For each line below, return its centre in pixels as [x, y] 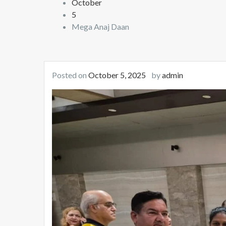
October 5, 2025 [117, 75]
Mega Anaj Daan [100, 26]
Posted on [70, 75]
